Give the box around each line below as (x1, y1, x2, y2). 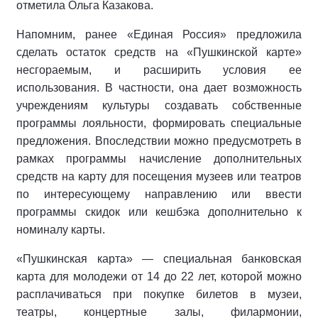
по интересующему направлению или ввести (16, 188, 302, 201)
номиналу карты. (16, 224, 108, 236)
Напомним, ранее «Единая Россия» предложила (16, 28, 302, 41)
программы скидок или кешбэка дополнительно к (16, 206, 302, 219)
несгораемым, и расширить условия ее (16, 64, 302, 77)
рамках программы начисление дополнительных (16, 153, 302, 165)
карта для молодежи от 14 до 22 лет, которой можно (16, 270, 302, 283)
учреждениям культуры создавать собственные (16, 99, 302, 112)
